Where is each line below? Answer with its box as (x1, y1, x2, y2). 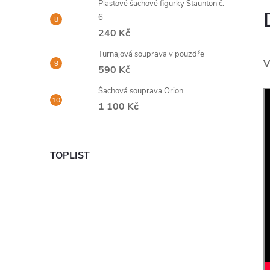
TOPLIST (50, 149, 90, 162)
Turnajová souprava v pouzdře (98, 49, 204, 60)
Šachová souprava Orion (98, 86, 183, 96)
